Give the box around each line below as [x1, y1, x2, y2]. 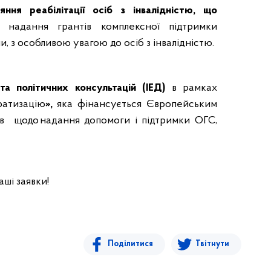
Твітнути [195, 240, 229, 249]
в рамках [165, 82, 217, 94]
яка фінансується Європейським [52, 99, 218, 111]
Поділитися [108, 240, 153, 249]
